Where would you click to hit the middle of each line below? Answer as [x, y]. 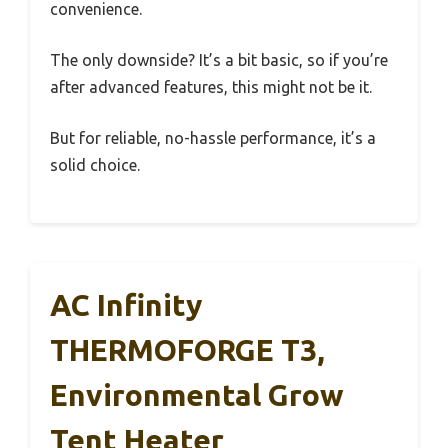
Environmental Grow [197, 394]
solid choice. [95, 164]
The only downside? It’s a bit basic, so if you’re [219, 59]
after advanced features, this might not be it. [211, 86]
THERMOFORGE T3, [187, 349]
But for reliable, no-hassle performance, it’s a [213, 137]
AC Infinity [126, 304]
